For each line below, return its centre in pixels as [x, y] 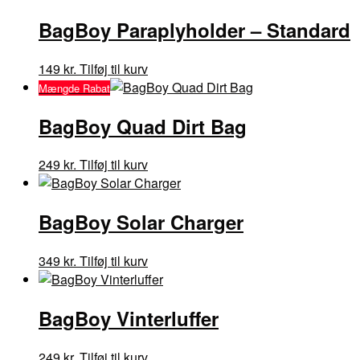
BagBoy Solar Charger [141, 222]
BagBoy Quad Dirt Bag [143, 126]
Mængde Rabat [74, 88]
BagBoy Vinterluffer [129, 319]
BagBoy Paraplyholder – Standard [194, 29]
